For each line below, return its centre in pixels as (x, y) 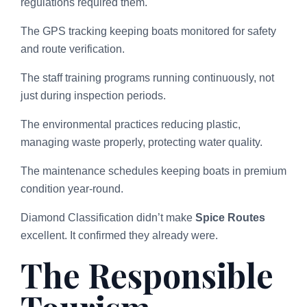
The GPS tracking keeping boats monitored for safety (148, 31)
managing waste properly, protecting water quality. (142, 142)
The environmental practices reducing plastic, (131, 124)
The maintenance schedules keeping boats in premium (153, 171)
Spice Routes (230, 217)
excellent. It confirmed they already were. (119, 235)
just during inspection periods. (93, 95)
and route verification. (73, 49)
